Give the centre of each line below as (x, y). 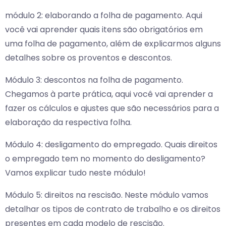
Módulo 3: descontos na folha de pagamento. (94, 80)
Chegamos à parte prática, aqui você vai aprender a (109, 94)
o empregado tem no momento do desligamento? (105, 159)
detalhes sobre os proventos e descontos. (89, 58)
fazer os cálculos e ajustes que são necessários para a (112, 108)
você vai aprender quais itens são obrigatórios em (104, 30)
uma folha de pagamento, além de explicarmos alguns (113, 44)
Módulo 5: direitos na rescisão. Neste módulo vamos (107, 195)
